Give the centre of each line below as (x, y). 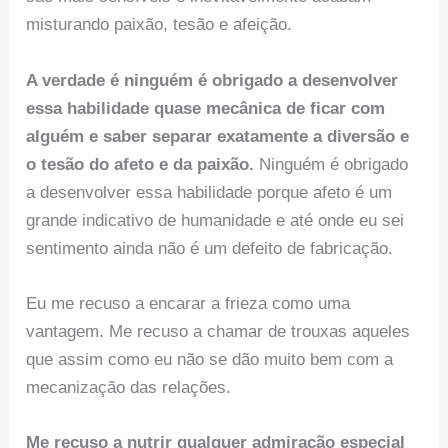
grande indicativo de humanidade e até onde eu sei (215, 220)
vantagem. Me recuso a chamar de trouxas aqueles (218, 331)
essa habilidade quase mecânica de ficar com (206, 108)
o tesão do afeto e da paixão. (140, 164)
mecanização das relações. (129, 387)
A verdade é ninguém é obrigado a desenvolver (212, 80)
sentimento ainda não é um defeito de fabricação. (210, 248)
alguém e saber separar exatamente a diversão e (218, 136)
